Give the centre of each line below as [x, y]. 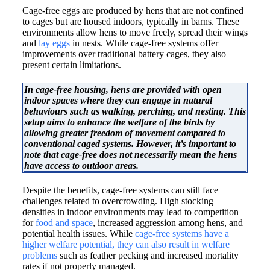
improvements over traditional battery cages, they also [124, 54]
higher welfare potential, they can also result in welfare [126, 245]
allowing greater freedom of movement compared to [124, 133]
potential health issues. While [78, 234]
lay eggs [54, 43]
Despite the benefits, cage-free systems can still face [120, 190]
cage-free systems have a [182, 234]
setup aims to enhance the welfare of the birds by [119, 122]
